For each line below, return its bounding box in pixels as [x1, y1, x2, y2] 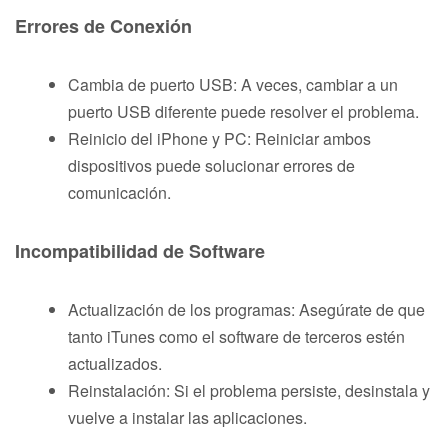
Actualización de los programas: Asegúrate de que [68, 297, 425, 321]
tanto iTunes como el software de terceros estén [68, 324, 405, 348]
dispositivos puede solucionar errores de [68, 153, 355, 177]
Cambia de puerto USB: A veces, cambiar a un [68, 72, 398, 96]
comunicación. [68, 180, 171, 204]
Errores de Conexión [15, 12, 192, 39]
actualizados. [68, 351, 162, 375]
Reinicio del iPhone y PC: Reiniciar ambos [68, 126, 371, 150]
